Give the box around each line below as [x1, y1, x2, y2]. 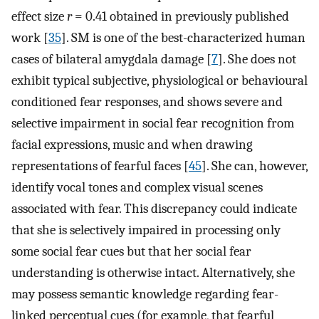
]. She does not [218, 51, 296, 68]
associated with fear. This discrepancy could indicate [11, 201, 297, 217]
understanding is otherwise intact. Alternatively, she [11, 265, 295, 281]
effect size [11, 9, 67, 25]
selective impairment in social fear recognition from [11, 115, 294, 132]
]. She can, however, [202, 158, 308, 174]
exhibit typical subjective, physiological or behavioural [11, 73, 308, 89]
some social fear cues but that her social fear [11, 244, 251, 260]
